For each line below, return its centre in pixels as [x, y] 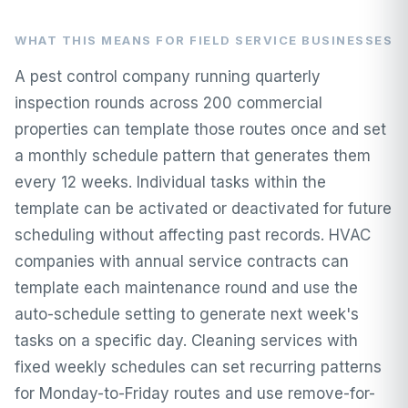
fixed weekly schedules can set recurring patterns [198, 367]
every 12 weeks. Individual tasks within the [170, 182]
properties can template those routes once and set [200, 129]
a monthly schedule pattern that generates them [193, 155]
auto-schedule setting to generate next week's [187, 314]
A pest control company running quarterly [168, 76]
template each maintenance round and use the [186, 287]
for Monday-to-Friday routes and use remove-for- [195, 393]
